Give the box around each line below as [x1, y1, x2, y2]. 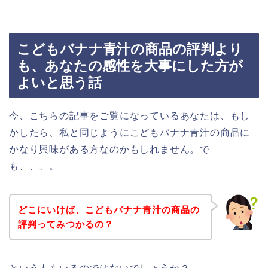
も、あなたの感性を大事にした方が [17, 58, 243, 74]
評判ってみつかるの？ [17, 218, 114, 229]
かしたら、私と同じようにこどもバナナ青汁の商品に [9, 127, 251, 138]
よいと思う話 [17, 75, 102, 91]
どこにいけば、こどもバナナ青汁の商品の [17, 204, 200, 215]
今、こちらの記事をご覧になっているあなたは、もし [9, 111, 251, 121]
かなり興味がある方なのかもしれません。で [9, 144, 210, 155]
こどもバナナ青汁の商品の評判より [17, 41, 243, 57]
